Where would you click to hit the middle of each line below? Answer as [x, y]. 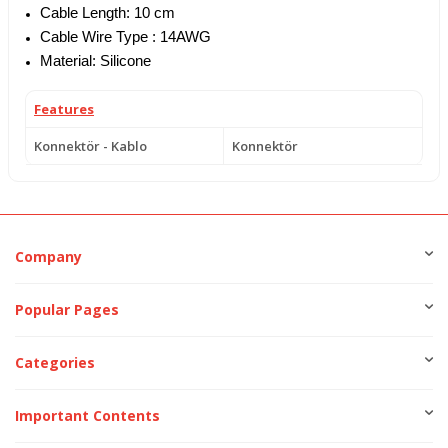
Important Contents [87, 416]
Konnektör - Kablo [90, 146]
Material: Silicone [95, 61]
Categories [55, 363]
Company [48, 257]
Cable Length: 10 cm [107, 13]
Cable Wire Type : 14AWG [125, 37]
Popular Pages [67, 310]
